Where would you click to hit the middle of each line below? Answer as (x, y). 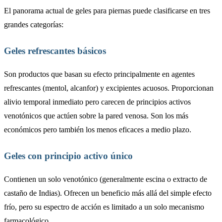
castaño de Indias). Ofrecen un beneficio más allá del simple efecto (108, 193)
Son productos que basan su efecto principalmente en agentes (99, 74)
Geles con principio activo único (68, 156)
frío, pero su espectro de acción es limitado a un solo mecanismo (104, 207)
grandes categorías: (34, 24)
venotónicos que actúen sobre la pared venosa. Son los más (96, 115)
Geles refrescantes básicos (55, 51)
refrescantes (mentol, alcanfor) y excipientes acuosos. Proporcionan (109, 88)
